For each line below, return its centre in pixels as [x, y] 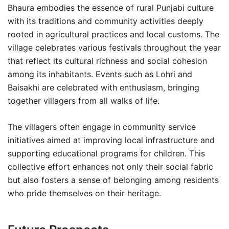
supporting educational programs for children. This [106, 153]
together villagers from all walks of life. [84, 101]
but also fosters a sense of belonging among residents [113, 180]
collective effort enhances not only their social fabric [110, 167]
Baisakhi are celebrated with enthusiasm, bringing [104, 87]
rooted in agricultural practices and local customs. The [113, 34]
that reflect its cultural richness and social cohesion [107, 61]
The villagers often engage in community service [102, 127]
